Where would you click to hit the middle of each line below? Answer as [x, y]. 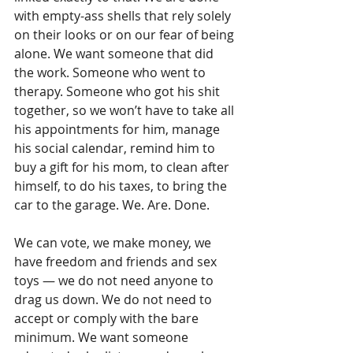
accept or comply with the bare [108, 318]
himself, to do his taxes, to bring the [122, 186]
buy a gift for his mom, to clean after [123, 167]
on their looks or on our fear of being [126, 35]
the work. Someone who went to [111, 72]
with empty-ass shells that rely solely [124, 16]
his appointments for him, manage [119, 129]
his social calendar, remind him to [116, 148]
